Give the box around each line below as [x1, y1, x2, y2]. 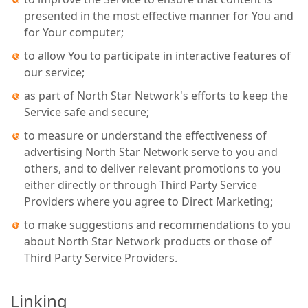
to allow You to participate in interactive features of [24, 48, 291, 63]
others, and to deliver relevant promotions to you [24, 161, 281, 176]
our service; [24, 65, 85, 80]
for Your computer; [24, 25, 124, 40]
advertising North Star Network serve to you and [24, 144, 278, 159]
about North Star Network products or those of [24, 234, 272, 249]
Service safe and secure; [24, 104, 149, 120]
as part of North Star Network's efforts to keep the [24, 88, 288, 103]
